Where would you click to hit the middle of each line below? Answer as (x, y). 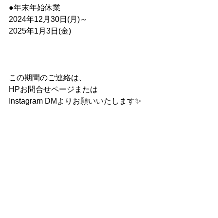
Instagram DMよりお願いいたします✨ (75, 101)
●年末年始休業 (35, 8)
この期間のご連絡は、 (48, 78)
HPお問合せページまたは (53, 89)
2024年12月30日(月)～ (48, 19)
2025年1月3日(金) (40, 31)
